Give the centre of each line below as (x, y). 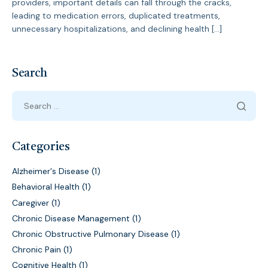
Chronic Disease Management (71, 218)
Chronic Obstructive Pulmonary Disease (90, 234)
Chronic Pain (36, 250)
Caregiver (31, 202)
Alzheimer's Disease (51, 171)
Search (30, 74)
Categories (41, 147)
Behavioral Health (46, 187)
